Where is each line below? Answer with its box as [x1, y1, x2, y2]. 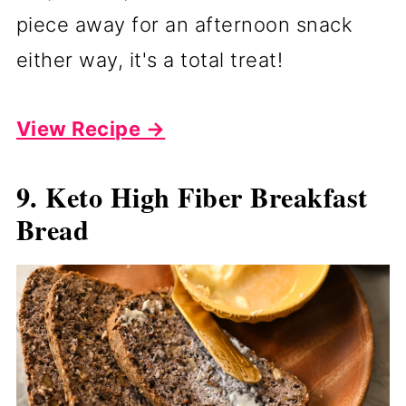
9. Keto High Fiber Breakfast [15, 177, 368, 217]
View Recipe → [15, 117, 166, 141]
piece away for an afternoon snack [15, 13, 353, 37]
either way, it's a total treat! [15, 48, 284, 72]
